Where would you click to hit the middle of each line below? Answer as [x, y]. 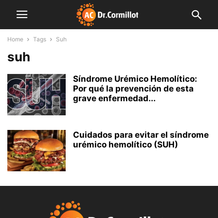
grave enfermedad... [114, 98]
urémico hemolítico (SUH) [126, 145]
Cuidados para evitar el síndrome [141, 135]
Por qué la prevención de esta [133, 89]
